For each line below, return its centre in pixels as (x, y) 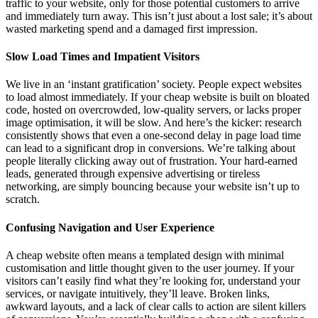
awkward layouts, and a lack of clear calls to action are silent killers (156, 306)
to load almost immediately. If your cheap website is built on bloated (158, 97)
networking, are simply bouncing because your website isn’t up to (153, 187)
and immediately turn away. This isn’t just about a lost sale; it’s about (159, 16)
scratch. (23, 199)
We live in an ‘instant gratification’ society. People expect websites (154, 84)
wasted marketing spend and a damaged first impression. (132, 28)
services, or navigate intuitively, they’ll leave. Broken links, (138, 293)
